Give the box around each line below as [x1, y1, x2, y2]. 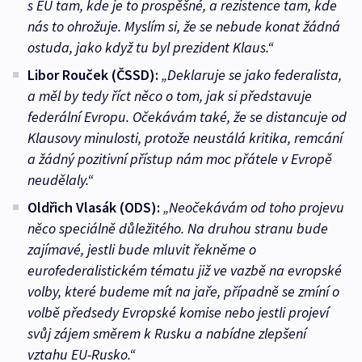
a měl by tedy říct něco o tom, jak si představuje [27, 86, 312, 105]
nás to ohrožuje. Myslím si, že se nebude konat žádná [27, 16, 340, 36]
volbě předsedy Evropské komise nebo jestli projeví [27, 302, 329, 322]
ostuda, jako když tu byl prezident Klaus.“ [27, 37, 273, 57]
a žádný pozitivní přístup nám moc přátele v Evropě [27, 149, 332, 168]
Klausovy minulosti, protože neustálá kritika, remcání [27, 128, 343, 147]
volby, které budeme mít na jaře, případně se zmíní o [27, 281, 339, 301]
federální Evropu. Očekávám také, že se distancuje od [27, 107, 347, 126]
